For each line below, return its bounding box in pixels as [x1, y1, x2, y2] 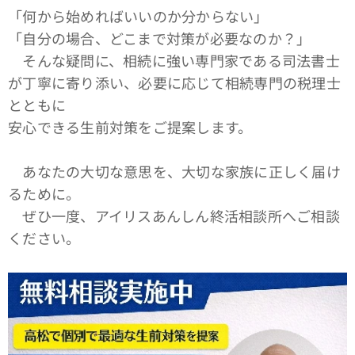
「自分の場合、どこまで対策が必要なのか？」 [8, 28, 311, 48]
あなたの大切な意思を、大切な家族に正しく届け [8, 161, 341, 181]
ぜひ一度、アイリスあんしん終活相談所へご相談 [8, 205, 340, 226]
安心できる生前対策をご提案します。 [8, 116, 253, 137]
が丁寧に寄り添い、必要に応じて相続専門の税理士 [8, 72, 341, 93]
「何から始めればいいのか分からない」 [8, 6, 269, 26]
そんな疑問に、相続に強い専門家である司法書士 [8, 50, 340, 71]
